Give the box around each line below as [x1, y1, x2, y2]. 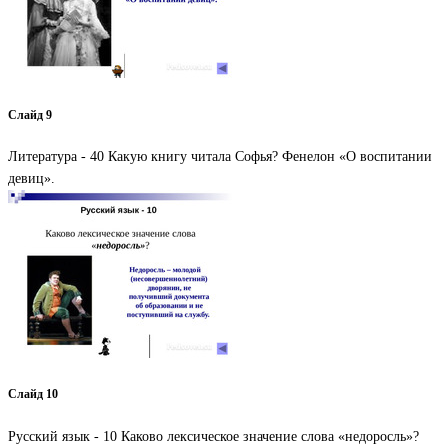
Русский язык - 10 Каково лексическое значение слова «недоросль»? [8, 428, 419, 444]
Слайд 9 [8, 108, 52, 122]
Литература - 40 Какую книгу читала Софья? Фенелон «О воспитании [8, 148, 432, 164]
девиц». [8, 170, 55, 186]
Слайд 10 [8, 388, 58, 402]
